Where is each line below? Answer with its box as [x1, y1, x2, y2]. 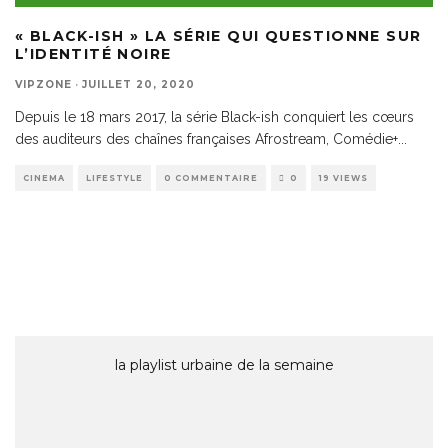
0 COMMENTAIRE [164, 172, 258, 183]
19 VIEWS [319, 172, 368, 183]
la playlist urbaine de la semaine [114, 355, 334, 374]
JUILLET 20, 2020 [82, 77, 195, 91]
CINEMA [23, 172, 65, 183]
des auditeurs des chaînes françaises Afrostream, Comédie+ [15, 130, 398, 147]
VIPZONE [15, 77, 72, 91]
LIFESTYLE [86, 172, 143, 183]
